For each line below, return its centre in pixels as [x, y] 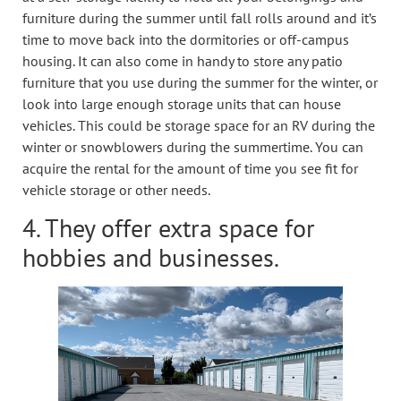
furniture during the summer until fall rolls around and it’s [200, 17]
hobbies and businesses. [151, 258]
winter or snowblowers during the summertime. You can [193, 146]
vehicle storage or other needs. [116, 189]
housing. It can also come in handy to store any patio [183, 60]
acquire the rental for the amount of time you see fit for [190, 168]
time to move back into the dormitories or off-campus [186, 39]
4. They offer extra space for [169, 228]
